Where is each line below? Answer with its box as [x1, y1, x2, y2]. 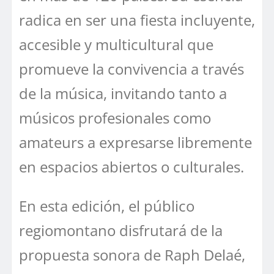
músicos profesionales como [19, 108, 211, 128]
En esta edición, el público [19, 196, 194, 217]
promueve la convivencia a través [19, 59, 244, 80]
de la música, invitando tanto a [19, 83, 227, 104]
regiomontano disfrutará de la [19, 220, 223, 241]
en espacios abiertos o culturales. [19, 157, 244, 177]
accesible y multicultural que [19, 34, 213, 55]
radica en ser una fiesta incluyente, [19, 10, 255, 31]
